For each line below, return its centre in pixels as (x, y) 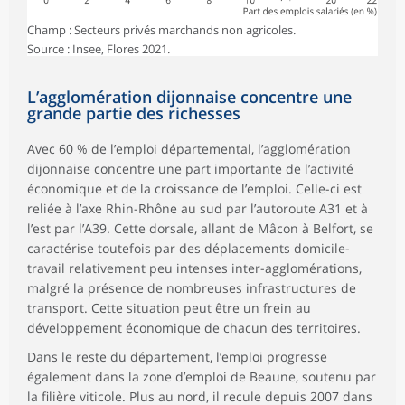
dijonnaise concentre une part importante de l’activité (190, 168)
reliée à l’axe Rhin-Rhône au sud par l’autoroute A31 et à (198, 208)
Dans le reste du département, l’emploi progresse (177, 356)
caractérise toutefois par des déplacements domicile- (188, 248)
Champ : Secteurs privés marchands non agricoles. (161, 29)
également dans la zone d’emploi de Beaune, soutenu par (202, 376)
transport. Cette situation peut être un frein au (169, 307)
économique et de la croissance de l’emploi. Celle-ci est (194, 188)
